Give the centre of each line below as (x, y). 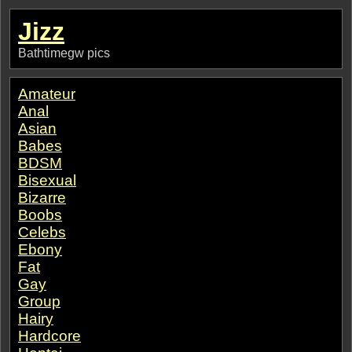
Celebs (42, 232)
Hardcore (49, 336)
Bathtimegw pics (64, 53)
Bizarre (42, 198)
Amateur (47, 94)
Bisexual (47, 180)
